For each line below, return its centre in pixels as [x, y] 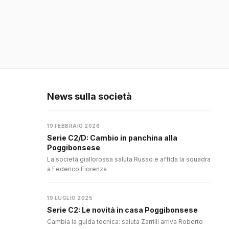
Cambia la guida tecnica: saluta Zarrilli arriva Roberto [125, 222]
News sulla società [89, 97]
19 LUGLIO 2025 [70, 198]
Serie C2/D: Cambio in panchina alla [112, 138]
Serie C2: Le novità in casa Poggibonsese [122, 210]
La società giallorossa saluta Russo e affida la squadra [129, 159]
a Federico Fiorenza [77, 169]
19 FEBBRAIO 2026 [73, 126]
